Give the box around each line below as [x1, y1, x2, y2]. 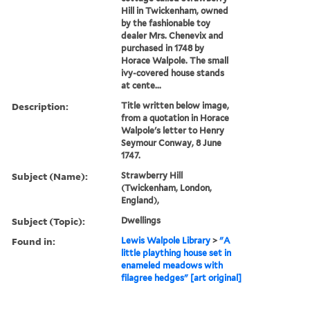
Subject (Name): [12, 169, 88, 183]
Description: [12, 99, 69, 113]
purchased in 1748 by [121, 42, 205, 53]
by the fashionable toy [121, 17, 211, 28]
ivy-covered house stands [121, 67, 225, 78]
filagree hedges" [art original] [121, 272, 242, 283]
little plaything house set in [121, 247, 232, 258]
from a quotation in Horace [121, 112, 230, 123]
